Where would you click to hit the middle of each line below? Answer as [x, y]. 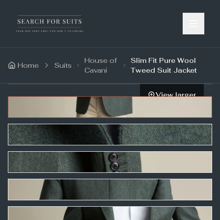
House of [100, 60]
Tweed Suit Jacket [164, 70]
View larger [176, 95]
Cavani [96, 70]
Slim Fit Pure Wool [164, 60]
